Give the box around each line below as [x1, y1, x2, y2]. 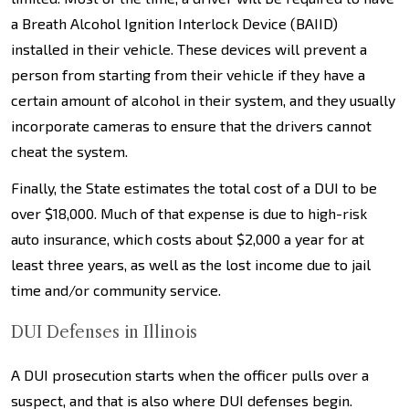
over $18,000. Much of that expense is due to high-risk [11, 204, 367, 222]
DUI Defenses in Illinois [11, 322, 197, 342]
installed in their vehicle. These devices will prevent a [11, 40, 367, 58]
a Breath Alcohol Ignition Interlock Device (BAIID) [11, 15, 338, 32]
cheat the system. [11, 142, 128, 160]
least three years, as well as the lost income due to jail [11, 256, 371, 273]
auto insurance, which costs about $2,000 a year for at [11, 230, 364, 247]
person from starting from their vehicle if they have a [11, 66, 365, 83]
